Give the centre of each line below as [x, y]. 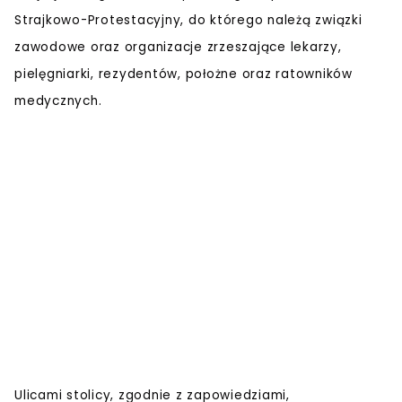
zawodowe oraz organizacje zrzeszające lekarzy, [178, 48]
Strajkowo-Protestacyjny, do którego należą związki [188, 21]
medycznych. [58, 101]
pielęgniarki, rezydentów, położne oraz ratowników [184, 74]
